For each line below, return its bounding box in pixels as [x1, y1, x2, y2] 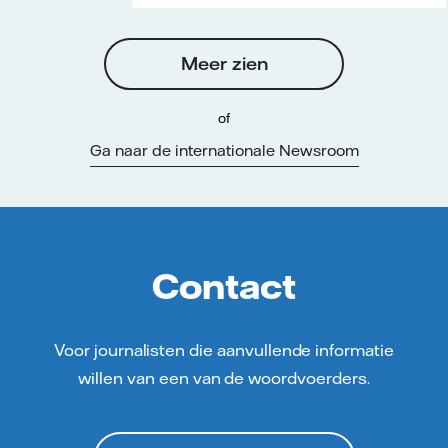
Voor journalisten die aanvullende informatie [54, 340, 394, 361]
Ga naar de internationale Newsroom [89, 140, 359, 160]
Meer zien [180, 51, 268, 75]
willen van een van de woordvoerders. [78, 368, 370, 389]
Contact [152, 263, 296, 309]
